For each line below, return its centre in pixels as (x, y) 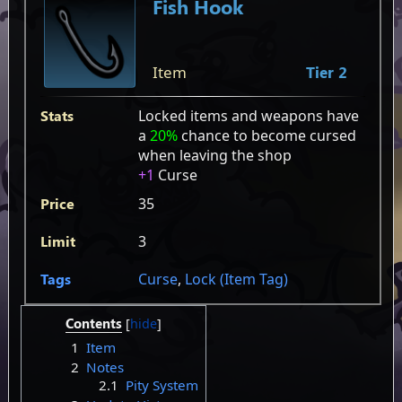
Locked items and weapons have (248, 115)
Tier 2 (327, 71)
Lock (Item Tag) (236, 279)
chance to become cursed (267, 135)
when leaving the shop (214, 155)
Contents (93, 323)
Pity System (162, 385)
